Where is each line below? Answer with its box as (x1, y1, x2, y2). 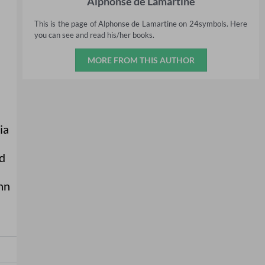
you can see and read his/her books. (34, 30, 154, 40)
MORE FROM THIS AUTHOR (87, 55, 195, 65)
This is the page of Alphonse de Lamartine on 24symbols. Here (34, 19, 247, 28)
